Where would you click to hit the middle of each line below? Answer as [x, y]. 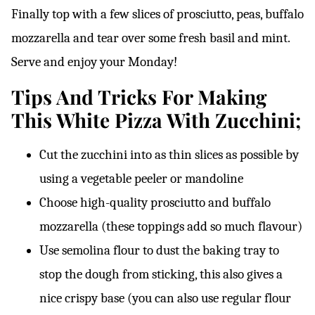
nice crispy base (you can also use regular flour [165, 298]
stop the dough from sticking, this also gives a [161, 274]
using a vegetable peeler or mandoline [141, 179]
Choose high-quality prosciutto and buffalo [155, 202]
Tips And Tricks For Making [139, 97]
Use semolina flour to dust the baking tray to [159, 250]
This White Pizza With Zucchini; [156, 120]
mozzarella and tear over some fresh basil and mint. [150, 38]
